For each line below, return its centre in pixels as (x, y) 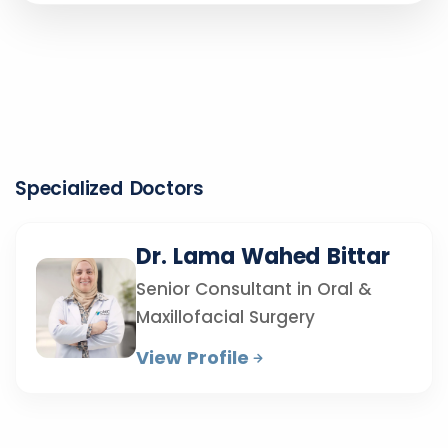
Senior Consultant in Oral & (254, 289)
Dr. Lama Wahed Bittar (263, 256)
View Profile (192, 357)
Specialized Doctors (110, 188)
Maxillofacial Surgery (225, 317)
